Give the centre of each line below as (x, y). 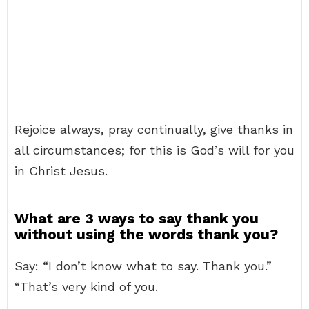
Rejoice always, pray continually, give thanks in (154, 129)
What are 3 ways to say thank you (137, 218)
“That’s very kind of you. (86, 287)
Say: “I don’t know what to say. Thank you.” (143, 266)
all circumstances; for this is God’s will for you (154, 150)
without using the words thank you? (146, 234)
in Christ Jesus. (61, 171)
